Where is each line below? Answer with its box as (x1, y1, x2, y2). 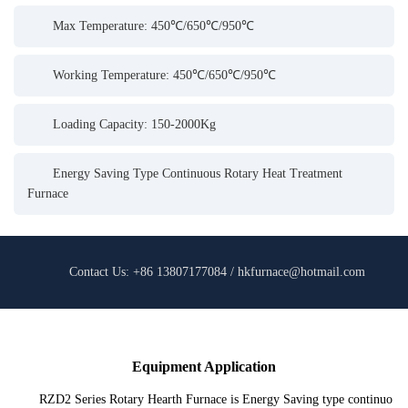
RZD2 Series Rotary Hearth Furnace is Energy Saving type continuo (39, 393, 393, 406)
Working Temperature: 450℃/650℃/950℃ (53, 68, 276, 82)
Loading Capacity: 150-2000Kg (53, 117, 216, 131)
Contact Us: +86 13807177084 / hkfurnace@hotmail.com (68, 265, 365, 279)
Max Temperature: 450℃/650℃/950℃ (53, 19, 254, 33)
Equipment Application (132, 359, 276, 374)
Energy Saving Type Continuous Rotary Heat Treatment (53, 167, 342, 180)
